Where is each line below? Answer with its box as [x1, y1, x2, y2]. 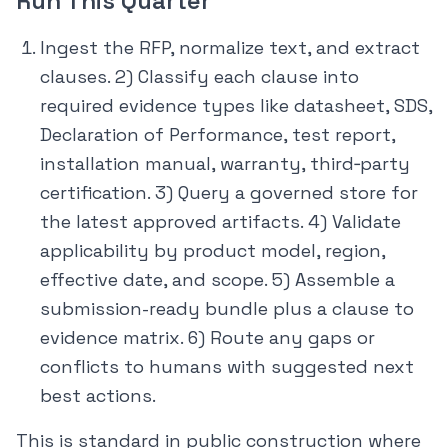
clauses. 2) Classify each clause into [40, 65, 359, 89]
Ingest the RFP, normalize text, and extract [40, 36, 420, 60]
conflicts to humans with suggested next [40, 355, 414, 379]
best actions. [40, 384, 156, 408]
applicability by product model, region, [40, 239, 385, 263]
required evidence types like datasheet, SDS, [40, 94, 432, 118]
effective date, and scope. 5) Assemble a [40, 268, 395, 292]
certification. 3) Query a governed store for [40, 181, 418, 205]
